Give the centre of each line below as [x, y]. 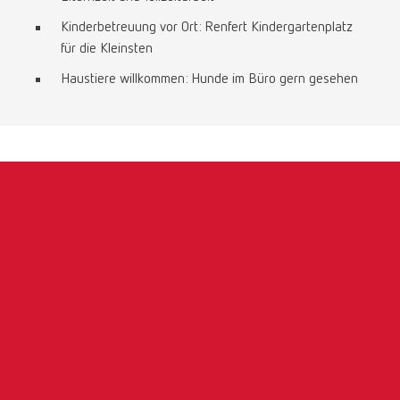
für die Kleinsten [107, 49]
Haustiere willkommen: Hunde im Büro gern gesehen [209, 79]
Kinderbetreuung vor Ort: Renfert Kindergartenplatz [207, 28]
